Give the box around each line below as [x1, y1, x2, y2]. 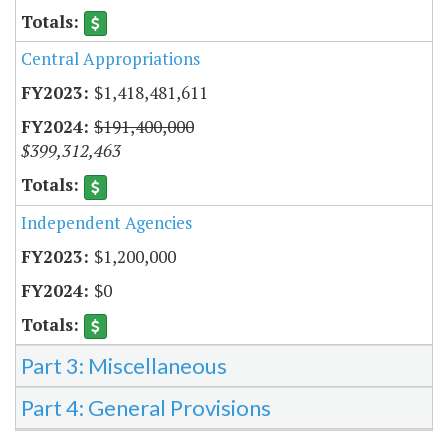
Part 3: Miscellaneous [21, 351, 227, 379]
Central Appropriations [21, 47, 200, 71]
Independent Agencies [21, 210, 192, 234]
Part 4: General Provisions [21, 393, 271, 421]
